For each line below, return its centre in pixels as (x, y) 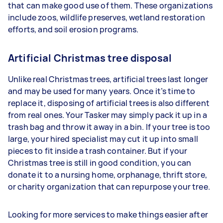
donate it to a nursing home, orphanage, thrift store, (108, 175)
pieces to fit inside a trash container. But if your (98, 151)
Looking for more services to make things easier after (108, 215)
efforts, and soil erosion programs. (73, 29)
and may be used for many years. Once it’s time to (102, 91)
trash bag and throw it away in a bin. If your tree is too (109, 127)
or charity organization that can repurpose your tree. (111, 187)
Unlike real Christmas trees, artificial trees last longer (108, 79)
